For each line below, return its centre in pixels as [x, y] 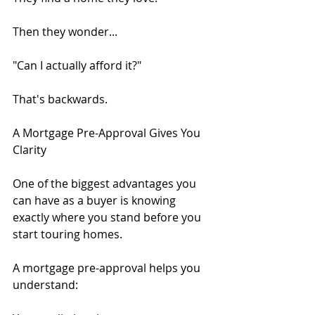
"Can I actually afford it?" [77, 65]
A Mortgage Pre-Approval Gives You [108, 133]
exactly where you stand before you [108, 217]
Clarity [30, 149]
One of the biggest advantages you [106, 183]
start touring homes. [67, 234]
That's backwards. [60, 99]
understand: [45, 284]
